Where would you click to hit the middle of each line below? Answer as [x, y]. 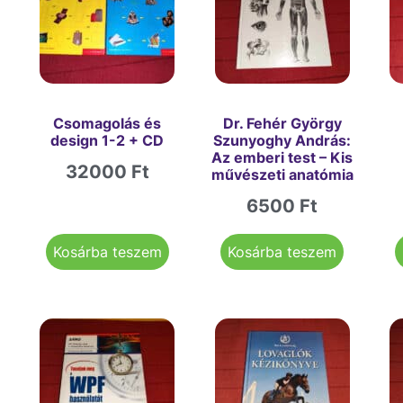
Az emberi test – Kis [282, 158]
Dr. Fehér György [282, 124]
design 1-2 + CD [107, 141]
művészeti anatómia [282, 175]
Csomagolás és [107, 124]
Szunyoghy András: [282, 141]
